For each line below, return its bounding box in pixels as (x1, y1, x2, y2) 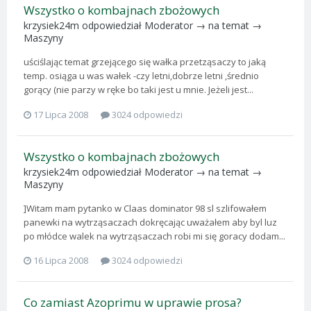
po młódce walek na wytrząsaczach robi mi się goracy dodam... (24, 229, 285, 242)
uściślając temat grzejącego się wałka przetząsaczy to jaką (24, 56, 266, 69)
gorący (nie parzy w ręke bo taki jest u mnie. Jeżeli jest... (24, 83, 253, 96)
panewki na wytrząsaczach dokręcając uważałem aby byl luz (24, 215, 277, 228)
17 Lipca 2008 (33, 108, 88, 121)
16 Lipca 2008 (33, 254, 88, 267)
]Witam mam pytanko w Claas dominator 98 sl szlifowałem (24, 201, 267, 215)
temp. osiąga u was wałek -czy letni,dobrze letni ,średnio (24, 69, 259, 83)
